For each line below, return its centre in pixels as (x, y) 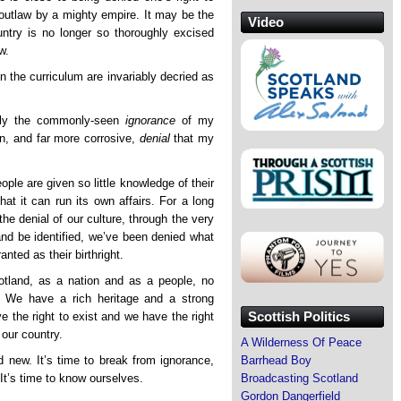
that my (192, 139)
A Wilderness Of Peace (301, 342)
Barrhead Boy (276, 360)
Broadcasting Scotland (299, 378)
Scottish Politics (299, 316)
